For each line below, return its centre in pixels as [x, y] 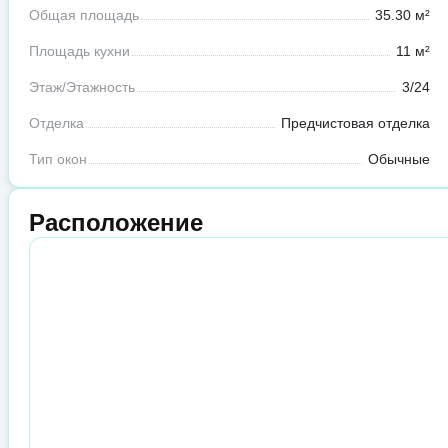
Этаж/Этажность [82, 87]
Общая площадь [84, 15]
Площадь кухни [79, 51]
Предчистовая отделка [355, 123]
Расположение [116, 223]
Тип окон [58, 159]
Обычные [398, 159]
